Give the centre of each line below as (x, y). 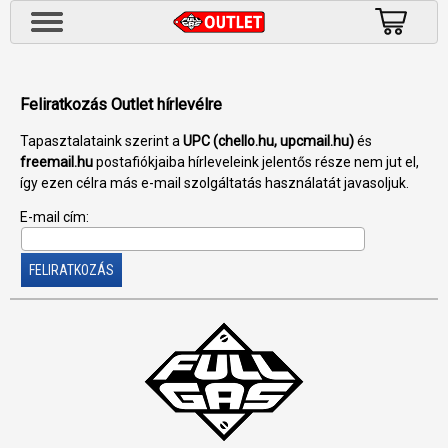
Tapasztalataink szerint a (101, 140)
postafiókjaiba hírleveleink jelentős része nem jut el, (256, 161)
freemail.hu (56, 161)
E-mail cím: (54, 216)
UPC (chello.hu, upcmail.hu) (268, 140)
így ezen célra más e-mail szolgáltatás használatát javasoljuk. (214, 182)
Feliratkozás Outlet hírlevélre (121, 105)
